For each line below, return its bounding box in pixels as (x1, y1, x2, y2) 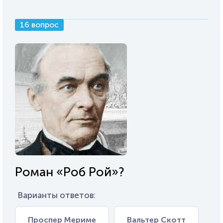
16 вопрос (20, 20, 59, 29)
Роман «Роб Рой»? (15, 164, 124, 180)
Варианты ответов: (17, 190, 96, 200)
